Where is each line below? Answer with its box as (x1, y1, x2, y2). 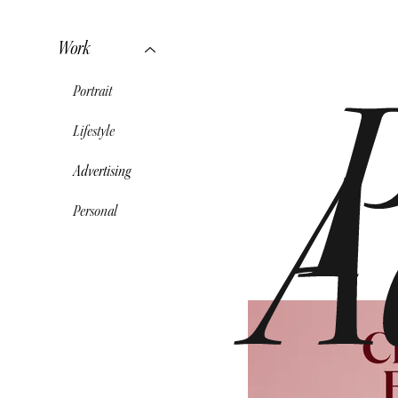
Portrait (72, 84, 112, 100)
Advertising (72, 163, 131, 180)
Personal (72, 203, 117, 220)
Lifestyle (72, 123, 115, 140)
